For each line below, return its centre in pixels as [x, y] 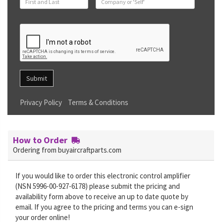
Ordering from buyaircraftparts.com [67, 150]
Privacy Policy [41, 102]
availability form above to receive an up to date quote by [102, 196]
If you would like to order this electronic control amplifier [103, 176]
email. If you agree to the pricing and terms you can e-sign [104, 207]
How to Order [42, 140]
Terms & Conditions [98, 102]
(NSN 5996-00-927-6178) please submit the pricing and [98, 186]
